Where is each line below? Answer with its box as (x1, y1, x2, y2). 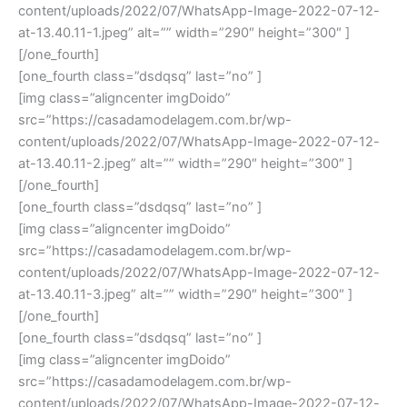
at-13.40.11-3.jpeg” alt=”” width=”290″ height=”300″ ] (18, 286, 352, 303)
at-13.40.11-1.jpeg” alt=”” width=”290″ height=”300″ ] (18, 25, 350, 42)
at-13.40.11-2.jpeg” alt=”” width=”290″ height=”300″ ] (18, 155, 352, 173)
